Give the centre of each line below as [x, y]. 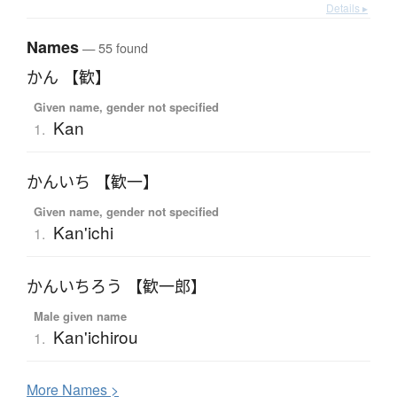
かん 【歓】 [69, 78]
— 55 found [113, 48]
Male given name [80, 316]
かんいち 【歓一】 [93, 182]
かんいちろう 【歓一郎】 [117, 287]
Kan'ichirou [95, 337]
